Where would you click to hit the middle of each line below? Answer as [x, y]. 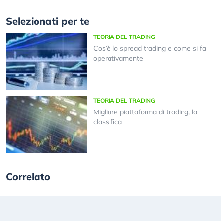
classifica [107, 122]
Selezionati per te [48, 21]
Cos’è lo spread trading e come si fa [149, 49]
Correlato [28, 177]
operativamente [118, 58]
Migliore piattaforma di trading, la [145, 112]
